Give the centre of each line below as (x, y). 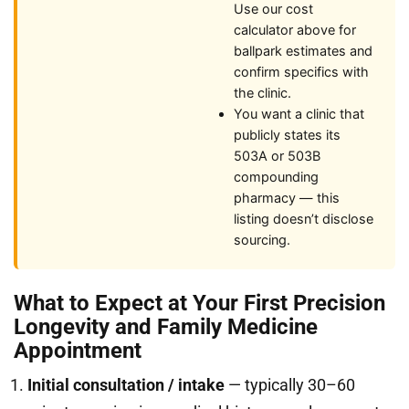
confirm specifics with (301, 72)
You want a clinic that (299, 114)
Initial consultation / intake (126, 385)
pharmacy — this (287, 198)
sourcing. (262, 240)
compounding (276, 177)
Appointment (78, 351)
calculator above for (295, 30)
